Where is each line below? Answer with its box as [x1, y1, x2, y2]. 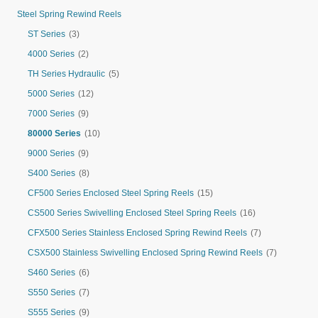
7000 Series [28, 109, 75, 119]
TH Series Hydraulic [28, 69, 105, 79]
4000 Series [28, 49, 75, 59]
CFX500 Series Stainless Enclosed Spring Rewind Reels [28, 228, 247, 238]
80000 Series [28, 128, 81, 138]
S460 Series [28, 268, 75, 278]
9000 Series [28, 148, 75, 158]
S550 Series [28, 287, 75, 297]
